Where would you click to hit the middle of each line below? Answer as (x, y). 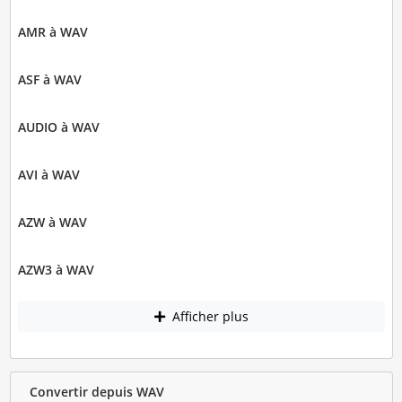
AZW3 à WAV (56, 269)
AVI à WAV (48, 174)
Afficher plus (208, 317)
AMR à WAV (52, 31)
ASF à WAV (49, 79)
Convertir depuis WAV (96, 391)
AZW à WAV (52, 222)
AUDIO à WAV (58, 127)
